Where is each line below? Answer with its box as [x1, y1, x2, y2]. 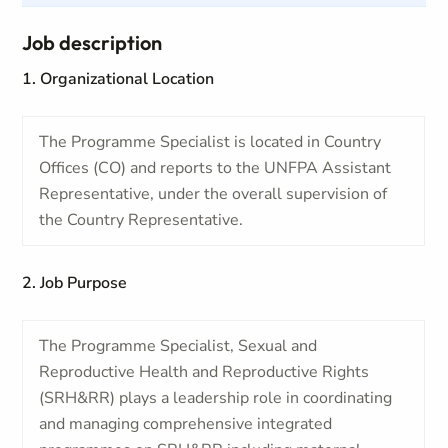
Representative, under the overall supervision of [39, 183, 388, 205]
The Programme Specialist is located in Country [39, 131, 382, 153]
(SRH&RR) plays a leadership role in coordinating [39, 387, 393, 409]
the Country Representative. [39, 209, 248, 231]
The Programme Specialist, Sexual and [39, 335, 318, 357]
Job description [22, 30, 163, 55]
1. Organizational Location [22, 68, 215, 90]
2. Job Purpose [22, 272, 128, 294]
